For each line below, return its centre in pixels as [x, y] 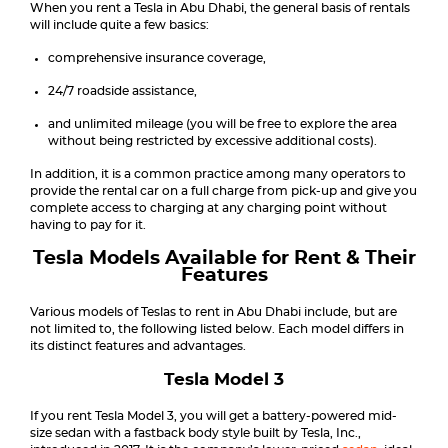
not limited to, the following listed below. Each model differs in [217, 329]
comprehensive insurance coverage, [157, 58]
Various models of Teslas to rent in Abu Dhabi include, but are [213, 312]
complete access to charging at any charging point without [208, 208]
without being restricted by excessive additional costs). [212, 141]
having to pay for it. [88, 225]
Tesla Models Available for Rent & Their [224, 258]
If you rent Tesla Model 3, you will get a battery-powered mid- [213, 416]
